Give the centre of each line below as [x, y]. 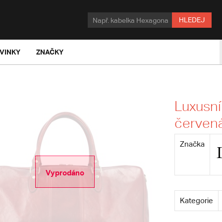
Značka [192, 144]
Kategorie [196, 200]
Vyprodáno [65, 172]
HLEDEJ [192, 20]
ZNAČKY [50, 52]
